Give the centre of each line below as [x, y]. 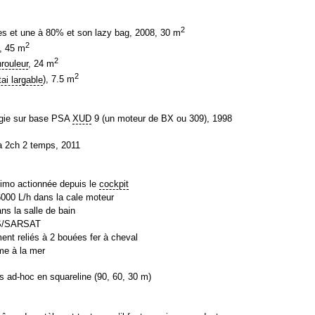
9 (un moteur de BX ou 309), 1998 [162, 119]
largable [26, 79]
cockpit [114, 184]
